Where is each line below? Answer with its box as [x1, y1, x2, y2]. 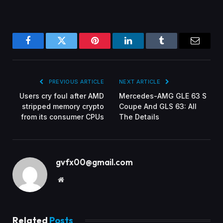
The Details [119, 112, 159, 121]
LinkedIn [127, 43, 160, 53]
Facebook [27, 43, 62, 53]
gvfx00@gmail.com [56, 156, 133, 167]
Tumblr [161, 43, 187, 53]
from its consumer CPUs [21, 112, 104, 121]
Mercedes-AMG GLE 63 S [119, 91, 207, 100]
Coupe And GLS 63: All [119, 102, 197, 111]
